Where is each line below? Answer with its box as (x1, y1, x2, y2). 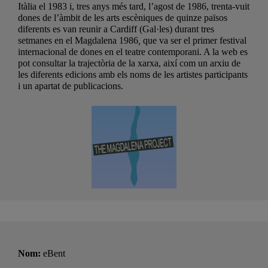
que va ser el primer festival (143, 35, 246, 46)
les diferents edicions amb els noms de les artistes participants (18, 69, 248, 80)
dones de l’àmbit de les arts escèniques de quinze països (18, 13, 227, 23)
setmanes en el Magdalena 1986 (18, 35, 138, 46)
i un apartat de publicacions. (18, 81, 123, 92)
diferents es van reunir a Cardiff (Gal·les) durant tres (18, 24, 214, 35)
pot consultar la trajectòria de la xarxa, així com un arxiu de (18, 58, 240, 69)
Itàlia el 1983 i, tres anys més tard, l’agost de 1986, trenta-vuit (18, 1, 249, 12)
